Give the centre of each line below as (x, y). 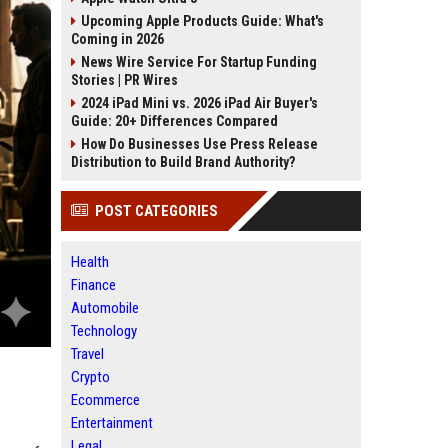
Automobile (105, 308)
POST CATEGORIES (156, 211)
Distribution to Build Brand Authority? (183, 162)
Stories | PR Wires (124, 80)
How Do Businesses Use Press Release (199, 144)
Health (90, 262)
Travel (87, 354)
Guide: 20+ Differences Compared (174, 121)
